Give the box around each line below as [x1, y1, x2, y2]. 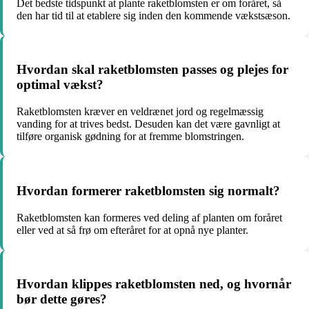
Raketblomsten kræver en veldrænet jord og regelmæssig [17, 106, 263, 118]
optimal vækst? [17, 77, 103, 92]
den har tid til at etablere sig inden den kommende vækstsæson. [17, 9, 290, 21]
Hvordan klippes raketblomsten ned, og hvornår [17, 277, 291, 292]
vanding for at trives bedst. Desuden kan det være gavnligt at [17, 118, 280, 130]
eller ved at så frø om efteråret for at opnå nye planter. [17, 223, 248, 236]
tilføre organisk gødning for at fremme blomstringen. [17, 130, 244, 143]
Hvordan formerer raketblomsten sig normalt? [17, 183, 280, 198]
